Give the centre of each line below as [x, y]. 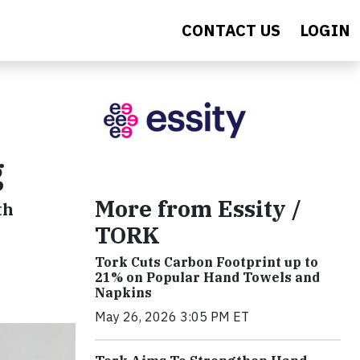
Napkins [123, 292]
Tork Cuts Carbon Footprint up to [207, 262]
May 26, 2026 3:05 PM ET [172, 317]
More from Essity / [198, 209]
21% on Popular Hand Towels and [207, 277]
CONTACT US [231, 30]
